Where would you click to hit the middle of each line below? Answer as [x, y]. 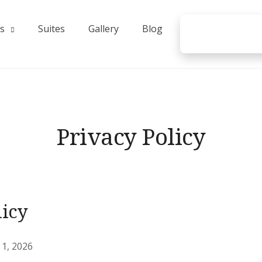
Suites [51, 29]
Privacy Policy [131, 136]
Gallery [104, 29]
